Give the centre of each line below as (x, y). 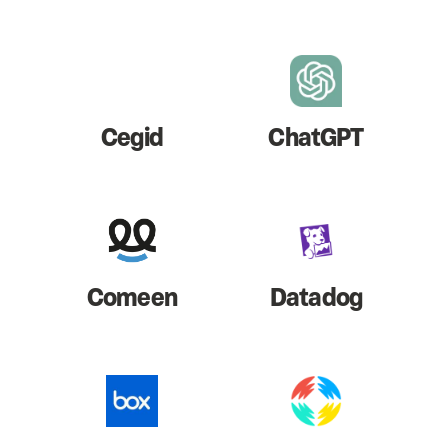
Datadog (316, 297)
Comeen (132, 297)
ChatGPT (316, 137)
